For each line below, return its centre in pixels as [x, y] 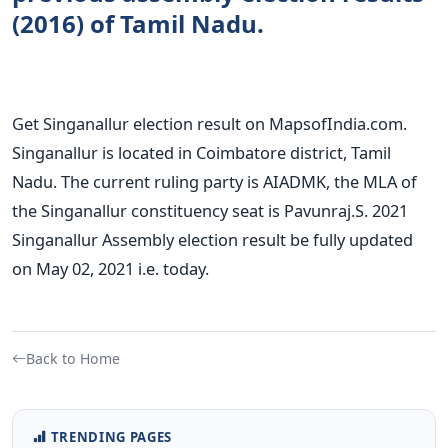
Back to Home [73, 358]
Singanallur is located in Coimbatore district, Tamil [201, 152]
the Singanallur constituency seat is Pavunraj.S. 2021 [210, 210]
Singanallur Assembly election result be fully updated [212, 239]
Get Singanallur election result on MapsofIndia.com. [209, 123]
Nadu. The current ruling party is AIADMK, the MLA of [214, 181]
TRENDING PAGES [111, 436]
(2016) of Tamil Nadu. [138, 23]
